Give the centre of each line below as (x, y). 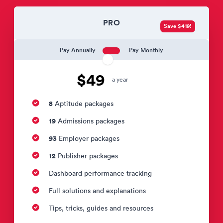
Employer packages (88, 138)
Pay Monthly (146, 50)
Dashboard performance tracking (100, 173)
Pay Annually (78, 50)
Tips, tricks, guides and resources (101, 208)
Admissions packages (90, 121)
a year (120, 79)
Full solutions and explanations (97, 191)
